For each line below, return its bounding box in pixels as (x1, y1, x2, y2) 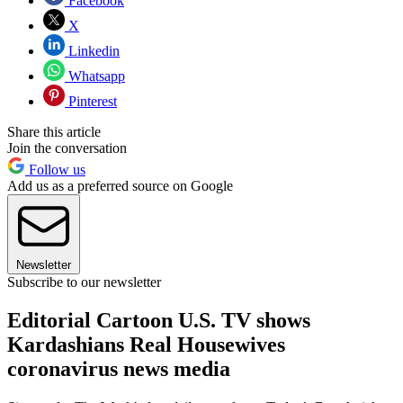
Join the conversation (7, 139, 127, 156)
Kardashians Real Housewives (7, 332, 285, 356)
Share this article (7, 123, 101, 139)
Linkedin (65, 42, 120, 58)
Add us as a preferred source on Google (7, 177, 233, 193)
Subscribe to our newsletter (7, 273, 161, 290)
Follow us (25, 161, 85, 177)
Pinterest (65, 93, 117, 109)
